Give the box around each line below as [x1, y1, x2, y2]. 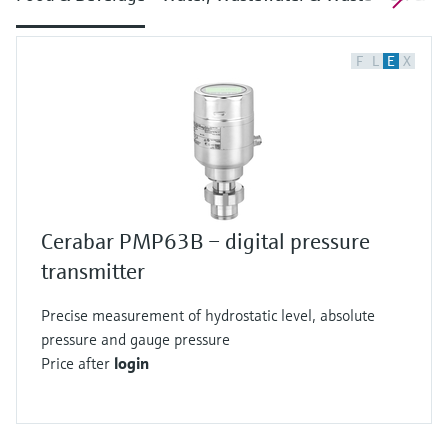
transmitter [41, 258, 145, 285]
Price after [41, 353, 114, 373]
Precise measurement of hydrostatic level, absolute [41, 305, 375, 325]
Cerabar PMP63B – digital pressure [41, 228, 370, 255]
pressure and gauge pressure [41, 329, 230, 349]
